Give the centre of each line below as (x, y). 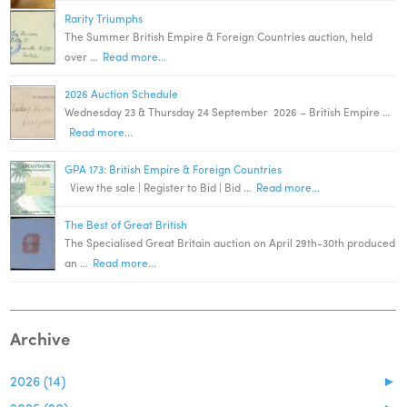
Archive (40, 338)
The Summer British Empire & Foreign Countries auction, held (219, 36)
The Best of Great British (126, 224)
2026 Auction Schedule (122, 94)
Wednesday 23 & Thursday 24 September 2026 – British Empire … (228, 112)
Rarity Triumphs (104, 18)
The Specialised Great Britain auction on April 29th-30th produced (230, 243)
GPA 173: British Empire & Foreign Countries (174, 169)
